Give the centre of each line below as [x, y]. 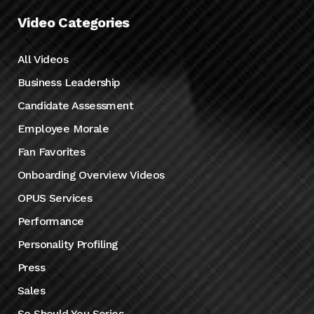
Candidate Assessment [75, 105]
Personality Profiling [68, 244]
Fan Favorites [52, 151]
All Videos [43, 59]
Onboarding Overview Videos [91, 175]
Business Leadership [69, 82]
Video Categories [74, 22]
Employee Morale [63, 128]
